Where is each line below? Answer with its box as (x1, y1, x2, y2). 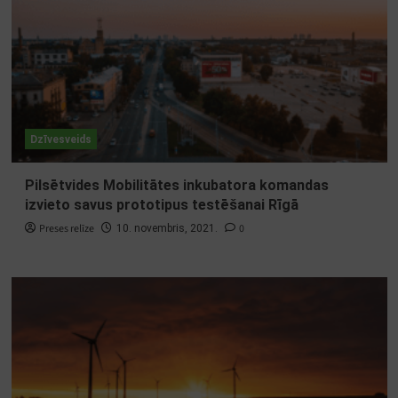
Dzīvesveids (29, 133, 92, 147)
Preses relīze (38, 221, 94, 237)
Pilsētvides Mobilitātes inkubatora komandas (24, 177, 329, 195)
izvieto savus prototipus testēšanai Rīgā (24, 196, 298, 214)
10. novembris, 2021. (115, 222, 218, 235)
